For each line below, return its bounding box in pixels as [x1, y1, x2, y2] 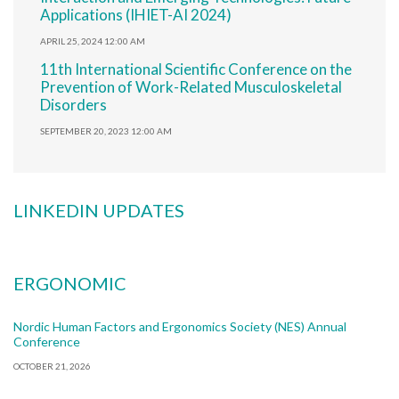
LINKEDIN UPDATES [13, 199, 184, 222]
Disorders [40, 95, 107, 115]
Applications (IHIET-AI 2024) [40, 5, 232, 25]
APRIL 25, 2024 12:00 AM [40, 36, 145, 47]
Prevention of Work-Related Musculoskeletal [40, 77, 342, 97]
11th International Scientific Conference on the [40, 60, 352, 79]
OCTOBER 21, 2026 [13, 361, 91, 372]
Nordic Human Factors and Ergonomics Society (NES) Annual [13, 319, 346, 335]
